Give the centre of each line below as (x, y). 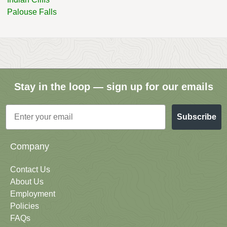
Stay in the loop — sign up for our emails (113, 86)
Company (30, 146)
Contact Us (30, 169)
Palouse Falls (32, 12)
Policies (25, 206)
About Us (27, 182)
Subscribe (197, 117)
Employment (33, 194)
